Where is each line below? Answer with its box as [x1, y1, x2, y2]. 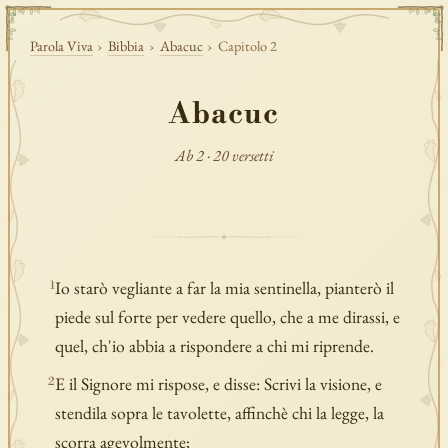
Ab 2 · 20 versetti [174, 145, 274, 167]
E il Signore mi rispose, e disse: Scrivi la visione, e [55, 372, 383, 396]
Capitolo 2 [218, 35, 278, 55]
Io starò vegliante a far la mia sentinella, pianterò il [55, 276, 395, 300]
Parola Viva [29, 35, 93, 55]
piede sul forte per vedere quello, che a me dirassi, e [55, 305, 401, 329]
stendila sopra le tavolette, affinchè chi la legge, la [55, 401, 385, 425]
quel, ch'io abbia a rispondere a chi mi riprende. [55, 334, 375, 358]
